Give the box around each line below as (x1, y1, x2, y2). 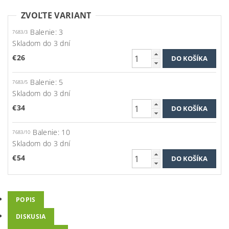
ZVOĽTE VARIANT (21, 10, 91, 21)
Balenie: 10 (33, 127, 70, 138)
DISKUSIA (16, 212, 46, 221)
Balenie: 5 (30, 77, 63, 87)
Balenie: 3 (30, 27, 63, 37)
